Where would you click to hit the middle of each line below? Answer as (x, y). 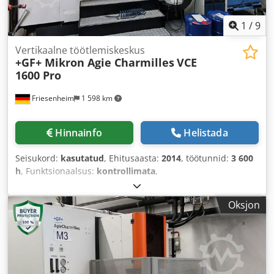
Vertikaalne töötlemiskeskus (80, 50)
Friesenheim (52, 98)
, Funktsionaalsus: (59, 171)
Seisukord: (38, 158)
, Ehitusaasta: (133, 158)
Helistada (206, 133)
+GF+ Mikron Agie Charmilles (95, 63)
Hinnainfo (79, 133)
